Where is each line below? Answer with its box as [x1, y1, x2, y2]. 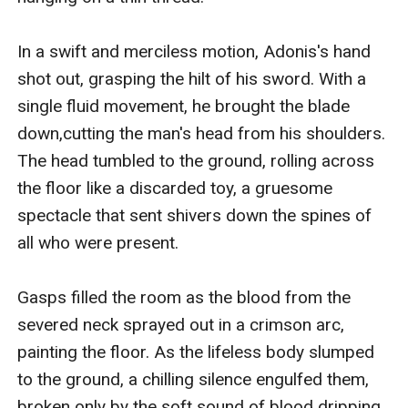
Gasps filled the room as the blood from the [17, 287, 352, 309]
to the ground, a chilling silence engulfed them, [17, 369, 370, 391]
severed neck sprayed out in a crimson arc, [17, 314, 345, 336]
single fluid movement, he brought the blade [17, 96, 351, 117]
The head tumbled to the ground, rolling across [17, 150, 375, 172]
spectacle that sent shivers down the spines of [17, 205, 372, 227]
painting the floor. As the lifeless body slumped [17, 342, 375, 363]
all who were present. [17, 232, 179, 254]
